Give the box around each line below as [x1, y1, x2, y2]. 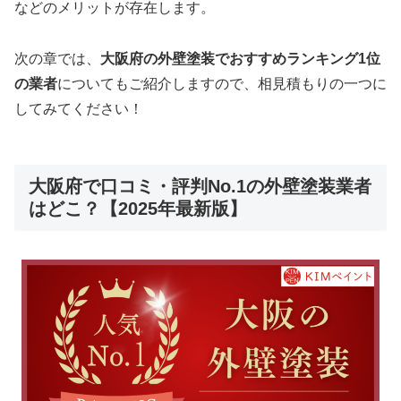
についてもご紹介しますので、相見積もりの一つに [57, 75, 387, 91]
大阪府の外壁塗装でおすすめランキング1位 [100, 50, 380, 66]
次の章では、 [14, 50, 100, 66]
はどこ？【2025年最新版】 [29, 198, 247, 218]
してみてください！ [14, 100, 143, 116]
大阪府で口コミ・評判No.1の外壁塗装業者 [29, 175, 371, 196]
